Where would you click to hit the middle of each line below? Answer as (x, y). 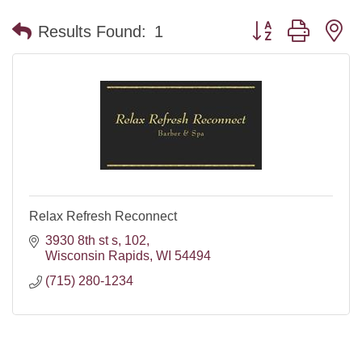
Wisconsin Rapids (97, 256)
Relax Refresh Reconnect (103, 216)
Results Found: (92, 31)
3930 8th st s (82, 240)
